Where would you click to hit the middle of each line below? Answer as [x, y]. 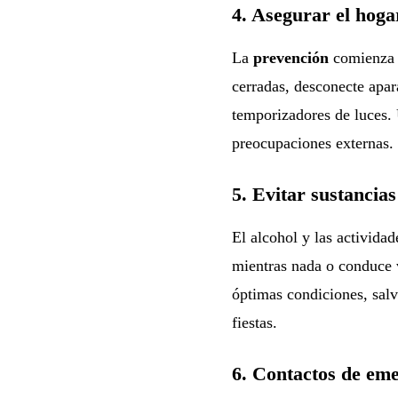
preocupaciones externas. [312, 143]
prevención [291, 57]
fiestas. [254, 322]
